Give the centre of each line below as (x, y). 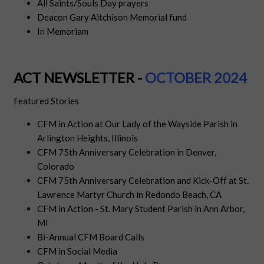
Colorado (56, 166)
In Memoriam (63, 32)
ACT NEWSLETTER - (78, 78)
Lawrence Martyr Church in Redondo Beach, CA (130, 195)
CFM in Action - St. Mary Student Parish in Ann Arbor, (141, 209)
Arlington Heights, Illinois (88, 138)
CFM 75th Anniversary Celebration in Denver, (127, 152)
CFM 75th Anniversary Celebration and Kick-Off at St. (143, 181)
